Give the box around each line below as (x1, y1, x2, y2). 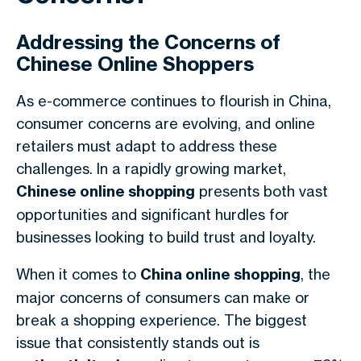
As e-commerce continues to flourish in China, (16, 92, 331, 110)
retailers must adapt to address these (16, 137, 277, 155)
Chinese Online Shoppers (16, 52, 254, 76)
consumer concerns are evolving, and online (16, 114, 315, 132)
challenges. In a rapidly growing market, (16, 160, 286, 177)
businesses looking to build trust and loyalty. (16, 228, 316, 246)
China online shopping (140, 265, 301, 284)
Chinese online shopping (16, 182, 195, 201)
